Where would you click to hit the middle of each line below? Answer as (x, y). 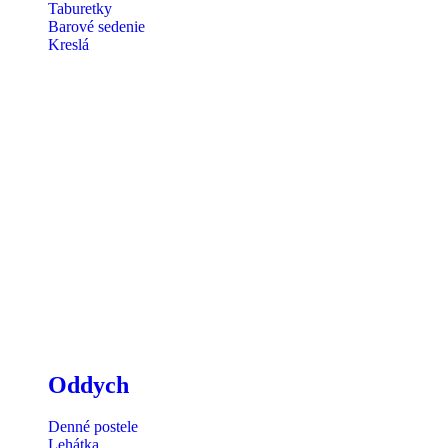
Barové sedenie (96, 26)
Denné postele (93, 427)
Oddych (88, 384)
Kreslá (68, 44)
